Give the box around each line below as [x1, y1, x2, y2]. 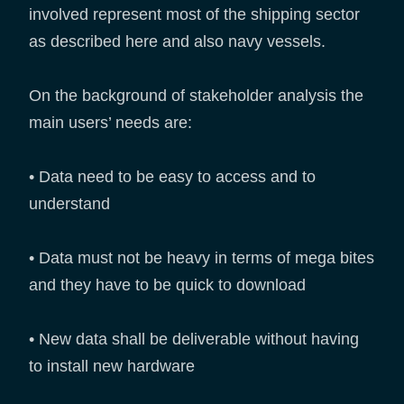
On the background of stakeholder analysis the [29, 87, 363, 106]
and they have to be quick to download [29, 276, 306, 295]
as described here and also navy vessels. [29, 32, 330, 51]
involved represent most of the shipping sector [29, 5, 360, 24]
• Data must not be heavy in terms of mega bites [29, 249, 374, 268]
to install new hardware [29, 357, 195, 376]
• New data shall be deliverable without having [29, 330, 359, 349]
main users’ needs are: [29, 114, 192, 133]
